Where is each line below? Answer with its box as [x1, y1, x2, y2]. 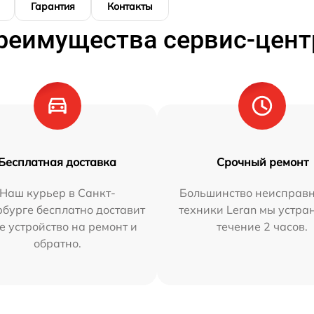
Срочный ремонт [216, 154, 308, 169]
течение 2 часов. [217, 219, 308, 233]
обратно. [33, 235, 81, 250]
